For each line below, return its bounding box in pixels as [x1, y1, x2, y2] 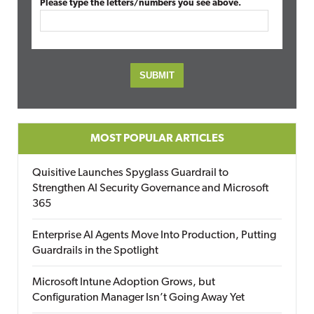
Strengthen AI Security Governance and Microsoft [32, 183, 268, 194]
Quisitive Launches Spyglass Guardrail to [32, 168, 228, 179]
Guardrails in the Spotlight [32, 245, 158, 257]
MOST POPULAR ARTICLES [90, 133, 224, 144]
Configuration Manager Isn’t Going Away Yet [32, 292, 245, 303]
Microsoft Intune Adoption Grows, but [32, 277, 215, 288]
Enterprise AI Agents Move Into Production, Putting [32, 230, 276, 241]
